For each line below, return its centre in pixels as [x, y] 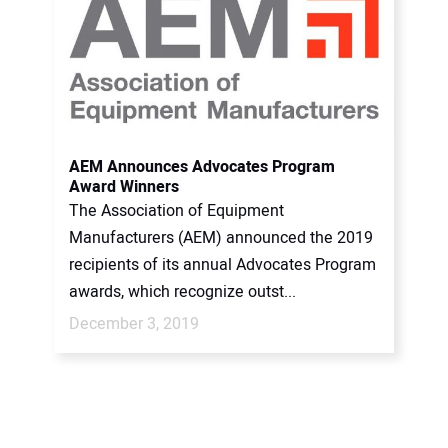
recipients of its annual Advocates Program [222, 265]
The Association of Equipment [176, 211]
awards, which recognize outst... [182, 292]
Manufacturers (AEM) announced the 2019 [221, 238]
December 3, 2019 [134, 324]
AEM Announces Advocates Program [202, 167]
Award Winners [124, 187]
